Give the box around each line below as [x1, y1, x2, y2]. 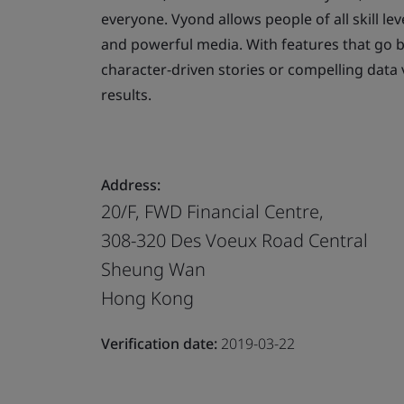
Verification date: [101, 333, 217, 353]
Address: [101, 174, 161, 195]
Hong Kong [101, 285, 194, 310]
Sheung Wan [101, 256, 206, 281]
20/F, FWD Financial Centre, [101, 198, 324, 224]
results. [101, 84, 151, 105]
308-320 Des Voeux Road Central [101, 227, 368, 252]
